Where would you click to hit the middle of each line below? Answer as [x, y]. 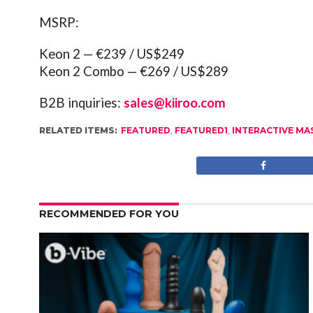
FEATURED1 [202, 130]
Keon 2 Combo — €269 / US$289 [134, 71]
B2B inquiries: [82, 102]
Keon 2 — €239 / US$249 [112, 53]
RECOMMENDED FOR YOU [109, 213]
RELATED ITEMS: [79, 130]
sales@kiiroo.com [175, 102]
